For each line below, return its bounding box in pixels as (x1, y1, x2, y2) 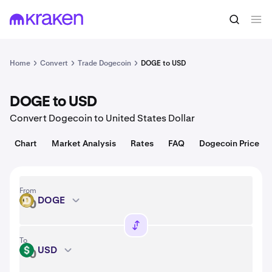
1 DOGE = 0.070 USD (10, 15, 103, 24)
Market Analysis (52, 138, 116, 149)
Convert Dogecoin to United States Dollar (10, 112, 195, 124)
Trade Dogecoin (78, 58, 131, 68)
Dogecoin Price (199, 138, 259, 149)
